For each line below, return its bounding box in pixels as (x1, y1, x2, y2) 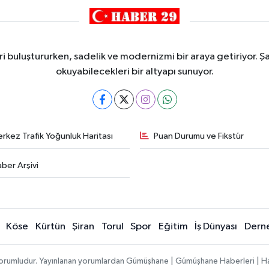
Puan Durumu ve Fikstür (154, 131, 244, 141)
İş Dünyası (195, 222, 238, 232)
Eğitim (158, 222, 188, 232)
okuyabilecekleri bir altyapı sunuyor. (55, 67, 214, 77)
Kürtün (35, 222, 65, 232)
